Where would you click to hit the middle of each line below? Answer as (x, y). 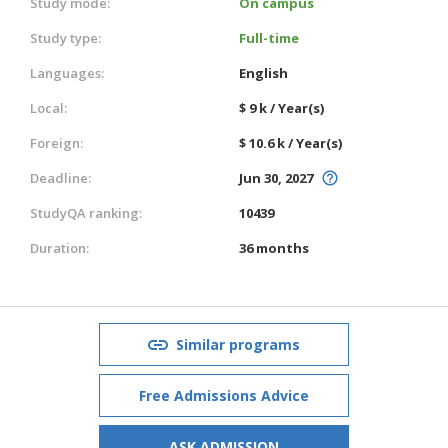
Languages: (67, 72)
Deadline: (60, 177)
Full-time (269, 37)
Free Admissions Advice (224, 395)
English (263, 72)
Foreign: (56, 142)
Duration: (59, 247)
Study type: (65, 37)
